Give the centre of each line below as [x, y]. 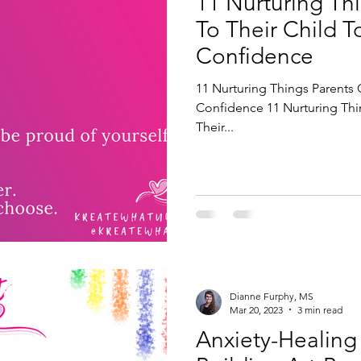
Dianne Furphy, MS [272, 296]
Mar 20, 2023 [256, 309]
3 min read [320, 309]
